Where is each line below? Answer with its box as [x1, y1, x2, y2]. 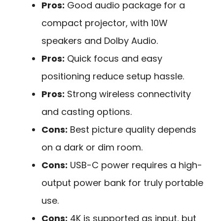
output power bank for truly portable [41, 176, 203, 189]
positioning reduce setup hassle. [41, 70, 184, 82]
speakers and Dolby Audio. [41, 34, 158, 47]
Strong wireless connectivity [65, 87, 191, 100]
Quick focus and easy [65, 52, 162, 65]
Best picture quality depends [68, 123, 196, 136]
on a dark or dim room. [41, 141, 143, 153]
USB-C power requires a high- [68, 158, 202, 171]
